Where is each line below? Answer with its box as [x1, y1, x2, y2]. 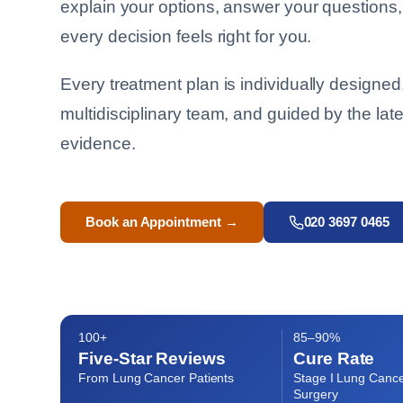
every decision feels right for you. [60, 27, 312, 46]
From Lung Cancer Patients [78, 372, 235, 385]
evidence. [60, 134, 136, 153]
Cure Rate [293, 349, 375, 368]
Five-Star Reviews [78, 349, 226, 368]
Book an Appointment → [85, 215, 238, 229]
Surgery [293, 388, 338, 401]
